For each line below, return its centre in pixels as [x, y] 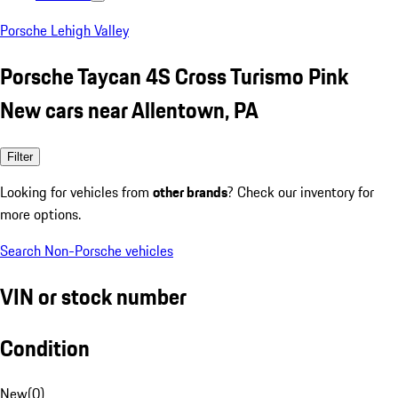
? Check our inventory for [301, 191]
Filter [20, 156]
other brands [190, 191]
